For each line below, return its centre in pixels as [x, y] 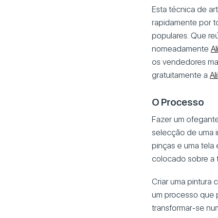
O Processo [178, 102]
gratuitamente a [181, 75]
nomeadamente [181, 48]
